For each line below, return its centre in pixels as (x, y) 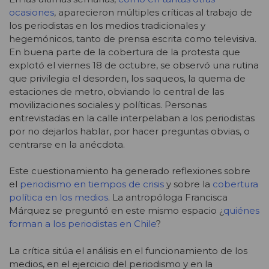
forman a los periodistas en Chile (83, 224)
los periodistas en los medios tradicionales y (107, 25)
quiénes (241, 211)
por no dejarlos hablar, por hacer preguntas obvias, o (129, 131)
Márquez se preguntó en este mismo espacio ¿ (116, 211)
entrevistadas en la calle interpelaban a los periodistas (132, 118)
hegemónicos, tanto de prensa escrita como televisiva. (133, 38)
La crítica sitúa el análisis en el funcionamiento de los (128, 250)
